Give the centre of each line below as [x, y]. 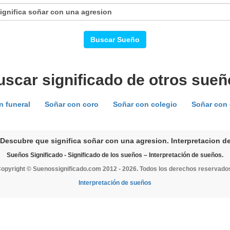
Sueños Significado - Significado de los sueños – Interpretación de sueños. [115, 155]
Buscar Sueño [115, 40]
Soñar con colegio [145, 104]
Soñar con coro [71, 104]
